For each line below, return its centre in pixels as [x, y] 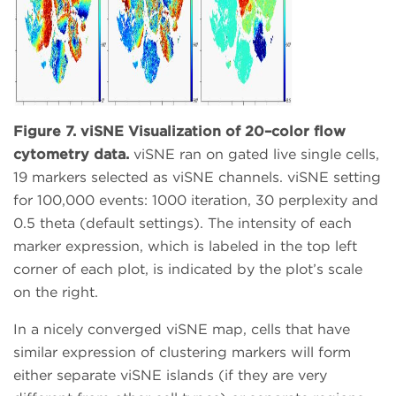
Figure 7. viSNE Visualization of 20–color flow [179, 131]
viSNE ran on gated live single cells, [256, 154]
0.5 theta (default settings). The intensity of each [183, 223]
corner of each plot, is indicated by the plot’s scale [188, 269]
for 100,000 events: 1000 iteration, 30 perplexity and [196, 200]
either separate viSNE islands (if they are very [170, 375]
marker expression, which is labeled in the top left [185, 246]
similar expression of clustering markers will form [182, 352]
